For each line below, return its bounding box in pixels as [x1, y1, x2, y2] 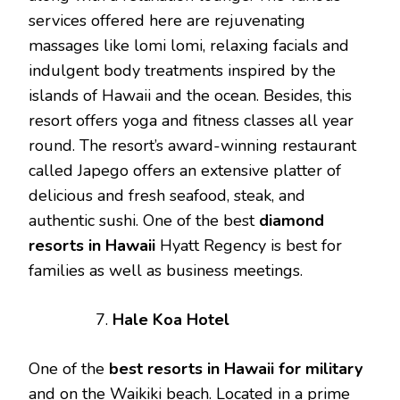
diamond [259, 210, 324, 232]
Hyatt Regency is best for [155, 235, 342, 257]
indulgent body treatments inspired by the [29, 60, 336, 82]
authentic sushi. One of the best [29, 210, 259, 232]
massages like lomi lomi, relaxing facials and [29, 35, 349, 57]
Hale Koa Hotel [112, 309, 234, 331]
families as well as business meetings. [29, 260, 303, 282]
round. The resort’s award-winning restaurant [29, 135, 356, 157]
